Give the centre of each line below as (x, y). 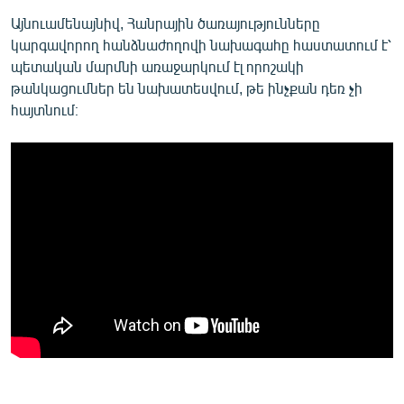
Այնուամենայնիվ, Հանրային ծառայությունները (165, 23)
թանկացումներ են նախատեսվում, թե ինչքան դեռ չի (187, 87)
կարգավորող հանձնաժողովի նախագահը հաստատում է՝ (201, 44)
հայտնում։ (45, 109)
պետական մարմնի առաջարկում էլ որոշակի (157, 66)
